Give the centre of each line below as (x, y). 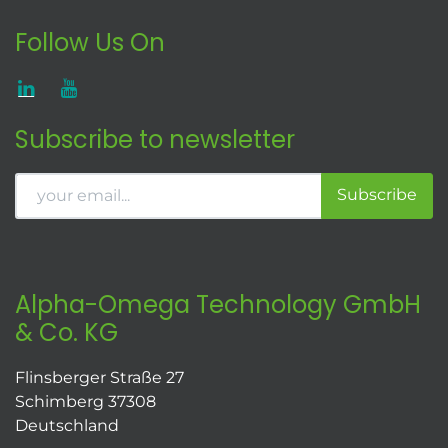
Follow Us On (90, 42)
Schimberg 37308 (85, 401)
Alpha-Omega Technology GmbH (218, 304)
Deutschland (67, 425)
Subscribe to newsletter (155, 139)
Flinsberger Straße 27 (99, 377)
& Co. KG (66, 332)
